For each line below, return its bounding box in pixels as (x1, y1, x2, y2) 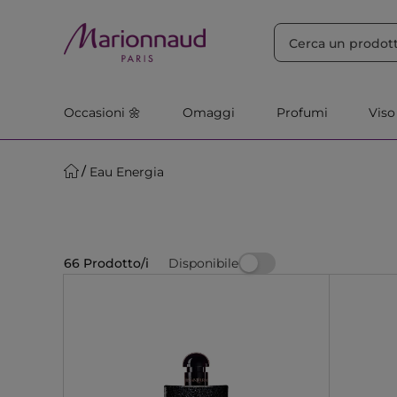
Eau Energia (90, 163, 164, 180)
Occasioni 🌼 (64, 105, 141, 121)
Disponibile (168, 254, 238, 271)
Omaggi (182, 105, 235, 121)
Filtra (246, 9, 279, 25)
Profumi (276, 105, 328, 121)
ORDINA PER (68, 9, 152, 25)
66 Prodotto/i (64, 255, 149, 271)
